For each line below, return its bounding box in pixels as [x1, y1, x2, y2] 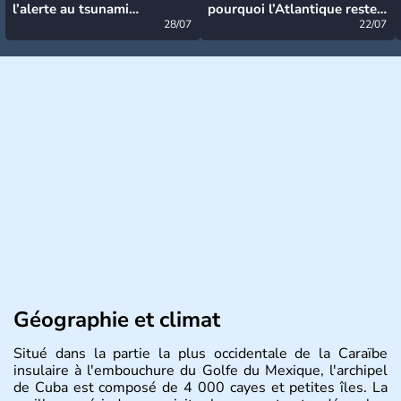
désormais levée [13, 16, 113, 35]
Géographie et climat [13, 304, 220, 334]
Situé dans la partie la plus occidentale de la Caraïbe [13, 343, 388, 363]
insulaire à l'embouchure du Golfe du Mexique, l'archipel [13, 360, 388, 380]
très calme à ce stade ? [208, 16, 347, 35]
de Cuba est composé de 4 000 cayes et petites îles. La [13, 377, 388, 397]
